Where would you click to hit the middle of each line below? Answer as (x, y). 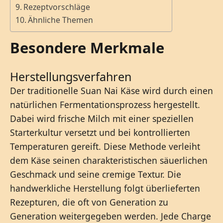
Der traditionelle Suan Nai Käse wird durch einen (111, 90)
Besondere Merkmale (87, 48)
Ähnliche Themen (61, 20)
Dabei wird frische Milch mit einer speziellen (102, 118)
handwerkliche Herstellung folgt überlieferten (105, 188)
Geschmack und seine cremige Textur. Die (96, 174)
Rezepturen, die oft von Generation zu (89, 202)
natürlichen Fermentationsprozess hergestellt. (105, 104)
